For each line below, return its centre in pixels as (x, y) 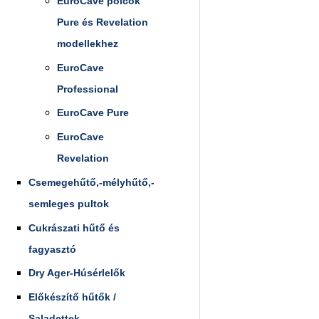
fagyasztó (52, 249)
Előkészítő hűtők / (72, 297)
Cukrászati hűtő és (74, 228)
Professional (88, 89)
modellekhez (88, 43)
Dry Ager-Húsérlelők (77, 273)
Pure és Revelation (103, 22)
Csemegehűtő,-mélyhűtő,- (91, 182)
